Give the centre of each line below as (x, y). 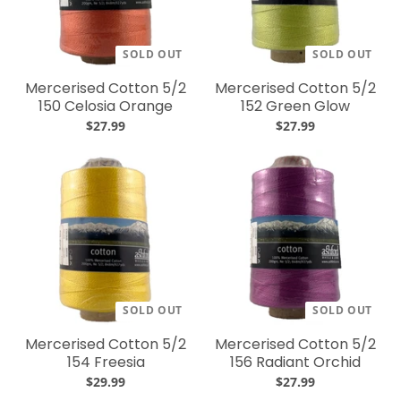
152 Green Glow (295, 106)
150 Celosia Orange (106, 106)
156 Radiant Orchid (295, 362)
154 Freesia (106, 362)
